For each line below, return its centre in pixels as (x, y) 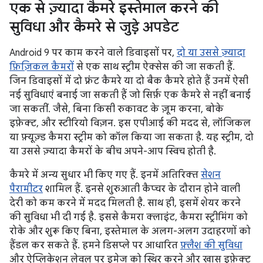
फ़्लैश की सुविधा (211, 246)
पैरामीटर (26, 189)
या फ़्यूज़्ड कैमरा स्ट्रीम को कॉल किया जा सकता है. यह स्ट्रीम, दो (131, 138)
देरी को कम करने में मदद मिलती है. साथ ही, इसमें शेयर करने (125, 203)
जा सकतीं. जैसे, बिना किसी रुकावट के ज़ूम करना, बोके (117, 109)
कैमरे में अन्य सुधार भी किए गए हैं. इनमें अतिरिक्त (105, 175)
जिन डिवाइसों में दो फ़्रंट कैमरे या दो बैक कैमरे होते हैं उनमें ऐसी (129, 81)
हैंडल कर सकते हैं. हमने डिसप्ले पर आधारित (95, 246)
